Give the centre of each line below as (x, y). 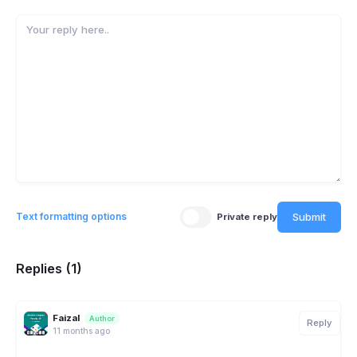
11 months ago (81, 330)
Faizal (66, 318)
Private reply (247, 216)
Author (102, 318)
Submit (309, 216)
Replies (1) (49, 269)
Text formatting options (71, 217)
